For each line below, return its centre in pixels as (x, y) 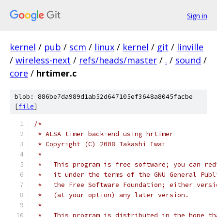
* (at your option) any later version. (111, 195)
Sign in (197, 15)
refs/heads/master (118, 60)
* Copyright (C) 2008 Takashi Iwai (100, 144)
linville (190, 47)
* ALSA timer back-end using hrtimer (104, 134)
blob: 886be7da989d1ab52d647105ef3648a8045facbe (104, 97)
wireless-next (43, 60)
